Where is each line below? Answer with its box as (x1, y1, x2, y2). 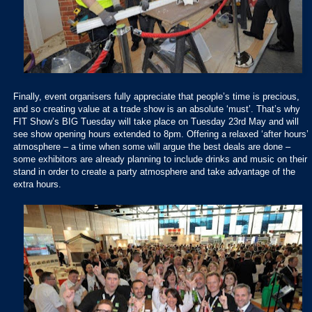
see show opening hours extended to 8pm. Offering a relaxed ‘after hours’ (13, 128, 309, 139)
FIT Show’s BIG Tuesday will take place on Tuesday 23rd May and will (13, 116, 299, 127)
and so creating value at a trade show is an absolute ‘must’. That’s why (13, 103, 300, 114)
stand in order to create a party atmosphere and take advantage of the (13, 166, 295, 177)
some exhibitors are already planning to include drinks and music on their (13, 153, 307, 164)
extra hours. (13, 178, 61, 189)
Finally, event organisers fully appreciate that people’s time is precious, (13, 91, 299, 102)
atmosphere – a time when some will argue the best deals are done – (13, 141, 290, 152)
